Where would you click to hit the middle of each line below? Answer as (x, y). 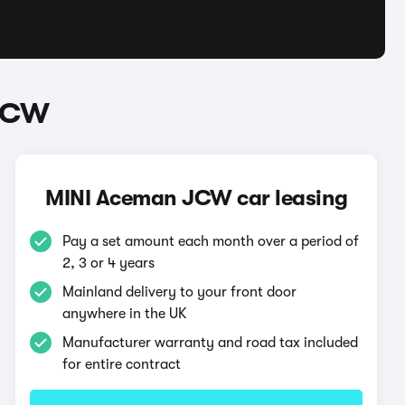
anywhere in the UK (125, 314)
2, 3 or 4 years (109, 263)
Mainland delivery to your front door (180, 292)
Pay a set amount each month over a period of (211, 241)
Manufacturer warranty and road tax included (211, 343)
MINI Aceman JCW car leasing (197, 198)
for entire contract (122, 364)
